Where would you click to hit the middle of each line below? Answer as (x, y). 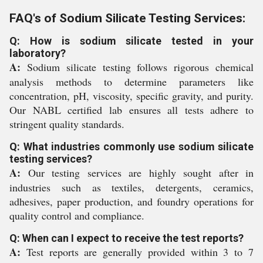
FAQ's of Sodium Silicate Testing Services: (127, 18)
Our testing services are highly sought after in (137, 173)
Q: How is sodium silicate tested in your (131, 41)
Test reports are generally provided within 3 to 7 (137, 252)
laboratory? (38, 53)
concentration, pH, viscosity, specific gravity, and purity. (131, 96)
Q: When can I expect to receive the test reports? (127, 238)
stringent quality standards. (67, 124)
